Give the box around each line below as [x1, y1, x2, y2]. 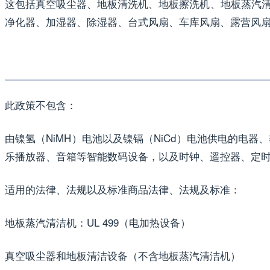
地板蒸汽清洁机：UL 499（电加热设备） [5, 214, 190, 230]
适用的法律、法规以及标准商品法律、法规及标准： [5, 181, 240, 196]
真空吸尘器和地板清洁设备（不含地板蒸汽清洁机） [5, 247, 240, 263]
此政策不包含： [5, 96, 77, 112]
